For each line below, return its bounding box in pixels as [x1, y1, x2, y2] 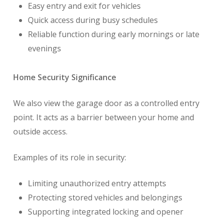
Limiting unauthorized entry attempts [27, 178, 166, 189]
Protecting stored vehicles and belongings [27, 192, 182, 203]
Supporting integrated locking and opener [27, 206, 183, 218]
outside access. [13, 126, 67, 137]
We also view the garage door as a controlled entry [13, 98, 199, 109]
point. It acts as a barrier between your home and [13, 112, 194, 123]
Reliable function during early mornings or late [27, 29, 199, 40]
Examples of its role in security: [13, 152, 126, 163]
